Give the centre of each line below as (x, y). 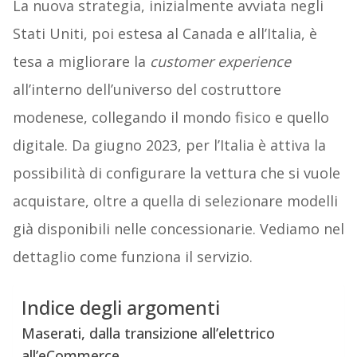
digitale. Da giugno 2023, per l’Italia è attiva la (169, 145)
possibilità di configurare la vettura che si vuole (176, 173)
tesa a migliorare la (81, 62)
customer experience (220, 62)
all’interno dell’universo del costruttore (147, 90)
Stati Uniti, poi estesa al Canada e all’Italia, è (165, 34)
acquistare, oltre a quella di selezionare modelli (175, 201)
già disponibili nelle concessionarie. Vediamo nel (178, 229)
